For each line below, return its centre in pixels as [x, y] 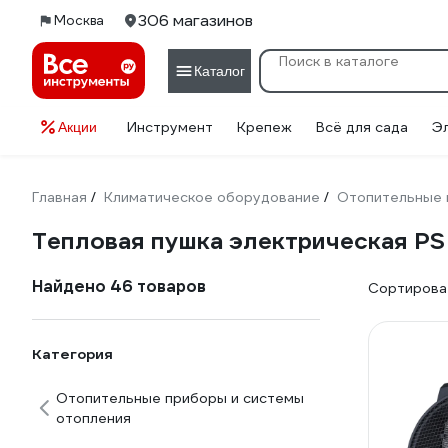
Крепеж [264, 127]
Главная [59, 197]
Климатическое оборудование [212, 197]
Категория [72, 354]
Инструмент [170, 127]
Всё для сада [362, 127]
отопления [93, 418]
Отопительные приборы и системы [180, 398]
